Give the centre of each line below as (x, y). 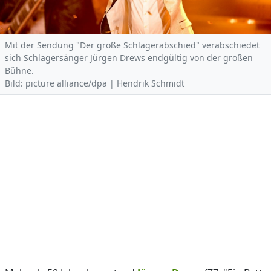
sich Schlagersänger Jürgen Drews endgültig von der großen (129, 58)
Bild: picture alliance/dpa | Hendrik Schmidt (95, 83)
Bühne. (22, 70)
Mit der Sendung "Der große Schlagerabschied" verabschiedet (132, 45)
